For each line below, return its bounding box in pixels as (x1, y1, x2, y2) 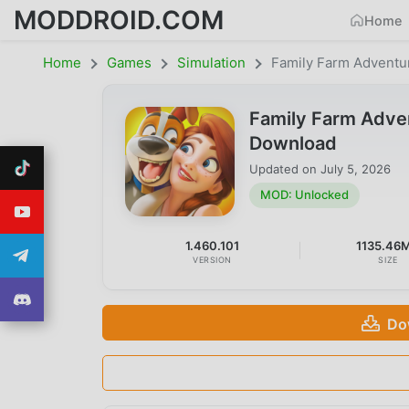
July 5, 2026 (320, 161, 391, 176)
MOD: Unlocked (260, 187, 349, 203)
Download (249, 132, 337, 154)
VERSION (193, 255, 233, 266)
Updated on (249, 161, 320, 176)
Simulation (177, 54, 246, 71)
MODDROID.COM (14, 4, 224, 36)
